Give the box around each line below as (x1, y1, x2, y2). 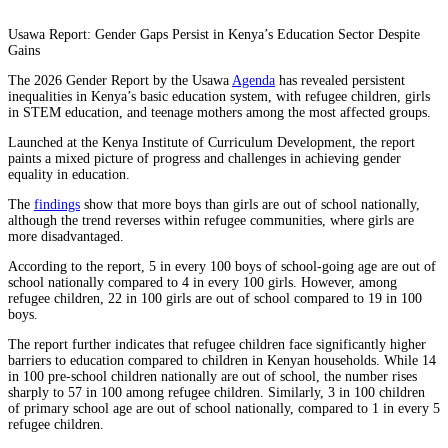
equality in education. (8, 166, 130, 182)
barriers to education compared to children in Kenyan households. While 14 (8, 352, 436, 368)
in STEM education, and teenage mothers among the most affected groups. (8, 104, 431, 120)
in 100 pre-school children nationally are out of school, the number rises (8, 368, 417, 384)
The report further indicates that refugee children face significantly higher (8, 336, 426, 352)
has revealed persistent (275, 72, 405, 88)
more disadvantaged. (8, 228, 124, 244)
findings (34, 196, 80, 212)
